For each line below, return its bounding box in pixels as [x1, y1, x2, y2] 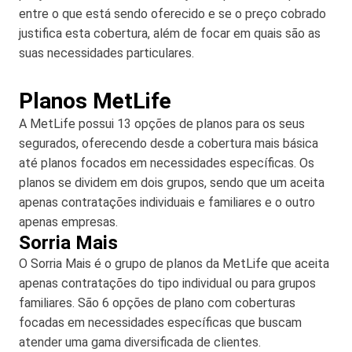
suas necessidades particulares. [19, 46, 194, 60]
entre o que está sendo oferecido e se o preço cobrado [19, 6, 326, 21]
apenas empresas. [19, 214, 118, 229]
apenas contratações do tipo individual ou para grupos [19, 276, 316, 291]
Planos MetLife [19, 88, 171, 114]
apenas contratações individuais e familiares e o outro [19, 195, 315, 210]
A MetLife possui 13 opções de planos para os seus [19, 116, 305, 131]
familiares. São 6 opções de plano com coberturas [19, 295, 295, 310]
